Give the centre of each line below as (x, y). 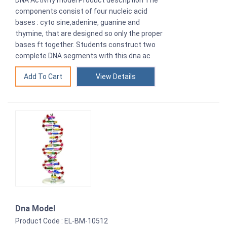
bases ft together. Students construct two (85, 44)
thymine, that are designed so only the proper (89, 33)
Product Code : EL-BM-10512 (62, 221)
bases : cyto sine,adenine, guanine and (78, 22)
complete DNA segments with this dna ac (83, 55)
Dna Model (35, 208)
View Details (116, 76)
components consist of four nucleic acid (81, 11)
